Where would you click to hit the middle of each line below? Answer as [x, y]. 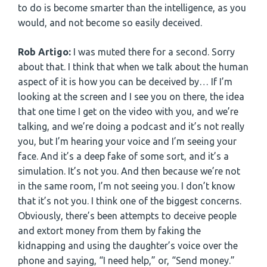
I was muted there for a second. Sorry [153, 52]
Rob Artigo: [44, 52]
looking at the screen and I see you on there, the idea [131, 96]
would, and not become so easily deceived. [110, 22]
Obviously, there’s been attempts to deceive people [127, 215]
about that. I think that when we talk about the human [133, 66]
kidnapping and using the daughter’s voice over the [128, 245]
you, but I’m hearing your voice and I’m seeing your [127, 141]
